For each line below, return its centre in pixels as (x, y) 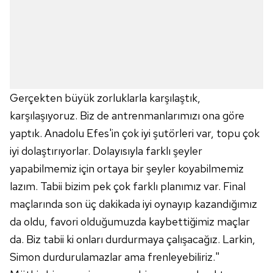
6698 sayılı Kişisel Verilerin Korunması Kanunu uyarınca (131, 10)
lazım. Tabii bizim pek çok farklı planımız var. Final (128, 186)
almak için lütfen (47, 54)
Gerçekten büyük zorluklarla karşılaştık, (105, 98)
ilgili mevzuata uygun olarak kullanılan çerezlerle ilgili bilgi (133, 40)
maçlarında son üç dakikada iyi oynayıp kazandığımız (133, 204)
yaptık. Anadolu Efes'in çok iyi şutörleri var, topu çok (135, 133)
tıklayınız (104, 54)
